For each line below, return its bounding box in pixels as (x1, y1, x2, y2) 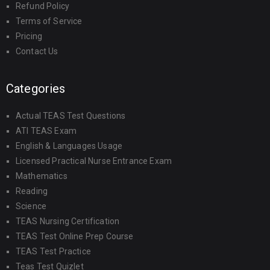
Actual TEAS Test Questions (16, 111, 126, 121)
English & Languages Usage (16, 141, 122, 151)
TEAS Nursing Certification (16, 216, 120, 226)
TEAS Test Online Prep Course (16, 231, 134, 241)
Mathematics (16, 171, 67, 181)
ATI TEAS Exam (16, 126, 77, 136)
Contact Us (16, 46, 58, 56)
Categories (6, 81, 66, 96)
